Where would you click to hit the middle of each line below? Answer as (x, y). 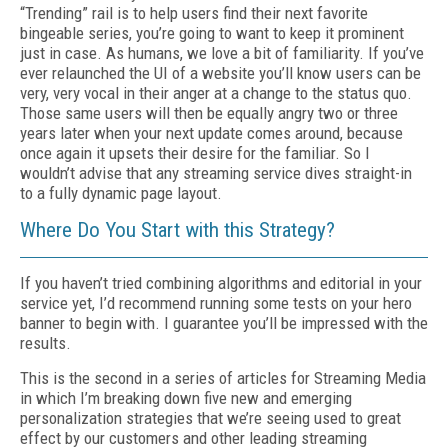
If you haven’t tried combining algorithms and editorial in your (221, 283)
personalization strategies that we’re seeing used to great (210, 418)
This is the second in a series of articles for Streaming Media (223, 378)
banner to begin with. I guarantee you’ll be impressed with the (224, 323)
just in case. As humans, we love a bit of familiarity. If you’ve (222, 53)
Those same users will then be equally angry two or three (209, 113)
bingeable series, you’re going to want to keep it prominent (212, 33)
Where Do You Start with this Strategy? (180, 230)
